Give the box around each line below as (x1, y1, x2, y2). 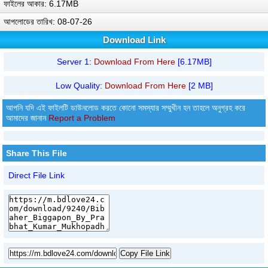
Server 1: (56, 56, 94, 66)
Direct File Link (8, 170, 65, 180)
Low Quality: (55, 80, 105, 90)
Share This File (6, 148, 67, 158)
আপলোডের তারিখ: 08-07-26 (4, 16, 92, 26)
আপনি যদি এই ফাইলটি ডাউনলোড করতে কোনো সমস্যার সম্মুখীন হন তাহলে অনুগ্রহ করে (6, 102, 245, 112)
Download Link (102, 34, 166, 45)
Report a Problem (48, 112, 115, 123)
